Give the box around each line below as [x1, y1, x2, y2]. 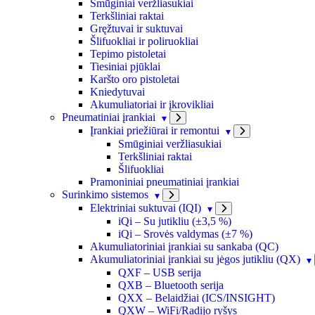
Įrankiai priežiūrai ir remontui [90, 124, 219, 136]
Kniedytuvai [90, 85, 145, 98]
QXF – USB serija [118, 266, 201, 278]
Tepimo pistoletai [90, 47, 166, 60]
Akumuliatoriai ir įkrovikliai [90, 98, 214, 110]
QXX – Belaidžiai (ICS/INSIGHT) [118, 291, 275, 304]
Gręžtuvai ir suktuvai [90, 22, 183, 34]
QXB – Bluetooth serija [118, 278, 224, 291]
